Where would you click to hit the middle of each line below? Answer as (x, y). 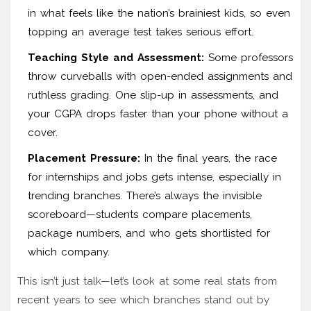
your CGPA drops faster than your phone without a (158, 114)
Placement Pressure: (84, 158)
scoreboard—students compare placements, (140, 214)
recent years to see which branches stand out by (143, 300)
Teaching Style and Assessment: (116, 57)
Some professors (249, 57)
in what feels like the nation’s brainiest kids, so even (159, 13)
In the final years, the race (209, 158)
